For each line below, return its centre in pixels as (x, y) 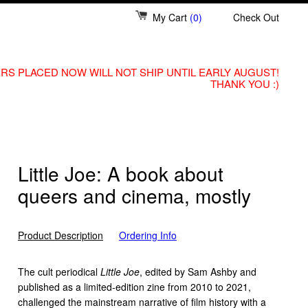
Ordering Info (148, 235)
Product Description (60, 235)
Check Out (256, 17)
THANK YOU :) (245, 84)
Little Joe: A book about (121, 173)
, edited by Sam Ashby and (198, 272)
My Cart (171, 17)
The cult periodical (59, 272)
